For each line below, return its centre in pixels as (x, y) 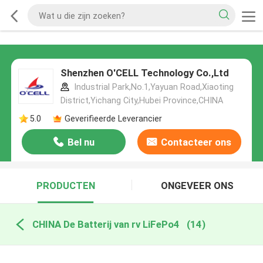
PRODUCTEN (65, 186)
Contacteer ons (196, 142)
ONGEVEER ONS (198, 186)
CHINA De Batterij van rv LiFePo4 (106, 224)
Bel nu (81, 142)
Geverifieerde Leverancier (113, 118)
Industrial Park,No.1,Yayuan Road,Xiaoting (152, 87)
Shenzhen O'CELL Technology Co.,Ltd (144, 73)
